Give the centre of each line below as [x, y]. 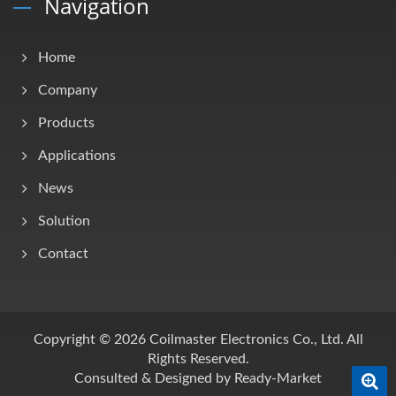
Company [68, 91]
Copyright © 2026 [91, 340]
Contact [63, 254]
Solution [64, 221]
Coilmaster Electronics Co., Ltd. [246, 340]
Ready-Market [278, 379]
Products [66, 123]
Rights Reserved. [198, 359]
